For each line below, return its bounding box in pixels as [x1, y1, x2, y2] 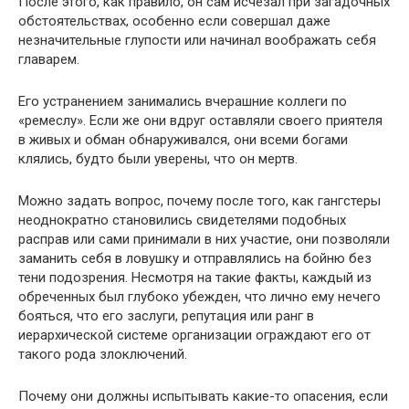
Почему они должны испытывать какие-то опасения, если [18, 388, 388, 404]
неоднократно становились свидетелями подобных [18, 212, 346, 228]
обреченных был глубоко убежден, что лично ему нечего [18, 288, 381, 305]
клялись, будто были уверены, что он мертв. [18, 151, 298, 167]
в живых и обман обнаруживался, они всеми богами [18, 131, 348, 148]
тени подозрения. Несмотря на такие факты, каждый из [18, 269, 372, 286]
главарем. [18, 51, 79, 68]
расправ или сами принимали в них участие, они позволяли [18, 231, 390, 247]
